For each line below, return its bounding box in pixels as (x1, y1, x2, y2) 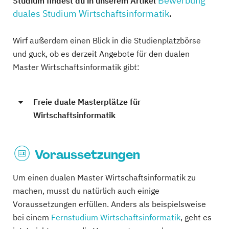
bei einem (13, 212, 51, 222)
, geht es (180, 212, 212, 222)
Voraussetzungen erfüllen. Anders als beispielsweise (13, 198, 206, 209)
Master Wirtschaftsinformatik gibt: (13, 61, 140, 72)
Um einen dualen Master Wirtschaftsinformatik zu (13, 172, 196, 182)
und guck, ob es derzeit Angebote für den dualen (13, 48, 190, 59)
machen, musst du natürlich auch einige (13, 185, 159, 196)
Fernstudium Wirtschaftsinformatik (51, 212, 180, 222)
